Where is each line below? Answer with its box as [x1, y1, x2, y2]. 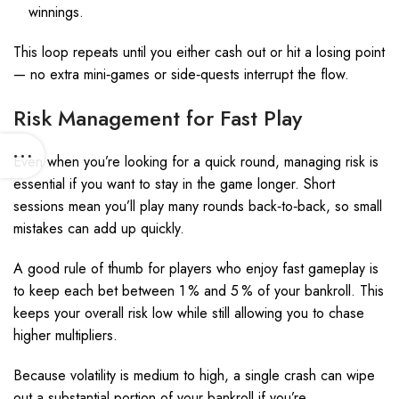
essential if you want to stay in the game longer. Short [13, 174, 335, 194]
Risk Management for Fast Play [13, 102, 302, 134]
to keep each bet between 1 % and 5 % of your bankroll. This [13, 281, 384, 301]
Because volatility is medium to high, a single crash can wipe [13, 365, 375, 386]
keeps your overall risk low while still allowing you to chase [13, 303, 364, 323]
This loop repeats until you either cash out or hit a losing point [13, 42, 385, 62]
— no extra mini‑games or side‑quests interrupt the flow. [13, 64, 349, 85]
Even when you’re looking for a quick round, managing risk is [13, 151, 379, 172]
